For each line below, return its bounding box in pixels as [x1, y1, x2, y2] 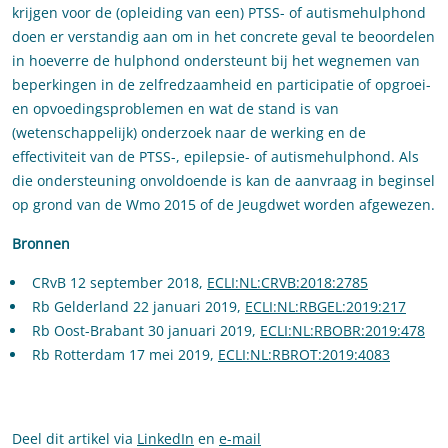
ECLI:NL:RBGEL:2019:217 [245, 297, 406, 317]
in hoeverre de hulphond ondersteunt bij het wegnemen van [12, 51, 420, 71]
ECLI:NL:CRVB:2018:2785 [207, 273, 368, 293]
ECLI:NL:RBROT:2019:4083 [218, 345, 390, 365]
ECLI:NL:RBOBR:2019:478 [260, 321, 425, 341]
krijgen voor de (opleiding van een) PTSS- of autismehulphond [12, 3, 426, 23]
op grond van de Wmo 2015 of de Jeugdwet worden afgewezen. [12, 195, 435, 215]
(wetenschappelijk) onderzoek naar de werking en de [12, 123, 366, 143]
